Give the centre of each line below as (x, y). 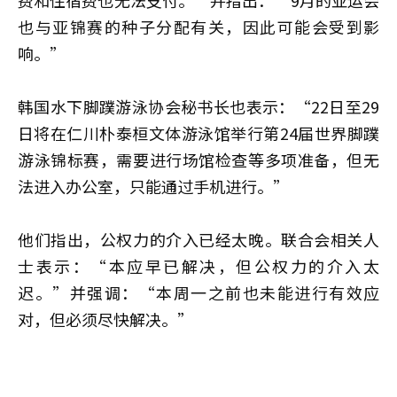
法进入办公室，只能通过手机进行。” (153, 186)
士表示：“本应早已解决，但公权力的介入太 (198, 265)
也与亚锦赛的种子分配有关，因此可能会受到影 (198, 26)
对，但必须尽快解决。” (105, 319)
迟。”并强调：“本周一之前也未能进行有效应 (198, 292)
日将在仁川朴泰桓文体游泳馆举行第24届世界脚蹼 (198, 132)
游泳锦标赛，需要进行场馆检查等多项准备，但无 (198, 159)
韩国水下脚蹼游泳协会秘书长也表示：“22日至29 (198, 106)
